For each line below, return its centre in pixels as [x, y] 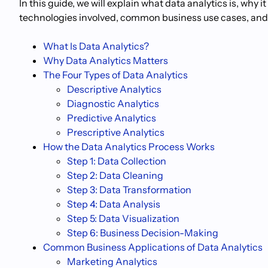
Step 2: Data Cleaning [115, 175]
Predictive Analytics [112, 118]
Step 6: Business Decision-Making [143, 233]
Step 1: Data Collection [117, 161]
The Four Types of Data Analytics [115, 75]
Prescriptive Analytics [116, 132]
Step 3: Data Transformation [129, 190]
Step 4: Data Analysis [114, 204]
